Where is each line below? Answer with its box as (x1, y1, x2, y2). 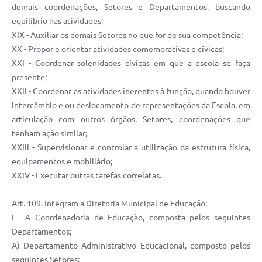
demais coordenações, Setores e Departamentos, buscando (12, 2, 250, 12)
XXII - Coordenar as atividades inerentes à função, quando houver (12, 87, 250, 96)
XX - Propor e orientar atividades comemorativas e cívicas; (12, 44, 224, 54)
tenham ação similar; (12, 129, 87, 139)
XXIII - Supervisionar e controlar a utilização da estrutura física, (12, 143, 250, 153)
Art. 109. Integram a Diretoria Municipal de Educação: (12, 199, 207, 209)
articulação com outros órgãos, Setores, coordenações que (12, 115, 250, 125)
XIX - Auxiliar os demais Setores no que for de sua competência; (12, 30, 243, 40)
